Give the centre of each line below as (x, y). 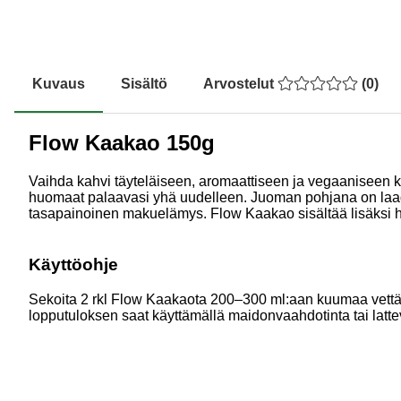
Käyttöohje (73, 265)
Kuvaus (59, 83)
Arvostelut (240, 83)
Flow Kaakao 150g (122, 143)
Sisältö (144, 83)
